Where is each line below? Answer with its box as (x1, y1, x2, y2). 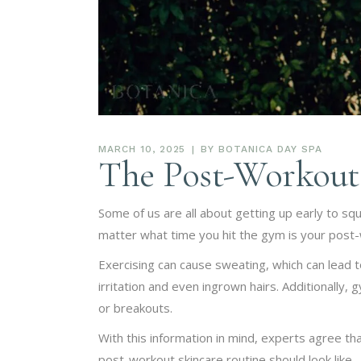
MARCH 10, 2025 (98, 143, 186, 155)
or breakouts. (98, 299, 172, 316)
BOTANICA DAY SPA (218, 143, 322, 155)
